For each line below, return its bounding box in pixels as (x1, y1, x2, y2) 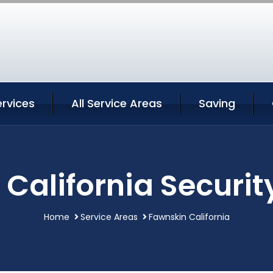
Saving (199, 96, 235, 112)
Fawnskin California (148, 211, 230, 224)
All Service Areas (71, 96, 162, 112)
